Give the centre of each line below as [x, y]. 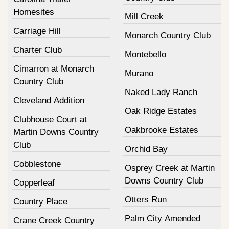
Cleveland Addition [49, 100]
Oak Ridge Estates [161, 111]
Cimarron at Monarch [54, 68]
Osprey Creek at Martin [169, 168]
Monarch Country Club [167, 35]
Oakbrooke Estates [161, 130]
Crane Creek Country [54, 220]
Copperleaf [34, 182]
